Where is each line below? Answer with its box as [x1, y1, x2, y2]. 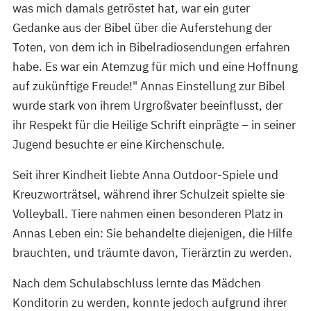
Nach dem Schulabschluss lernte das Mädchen [12, 276, 261, 291]
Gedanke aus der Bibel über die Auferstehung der [12, 20, 272, 35]
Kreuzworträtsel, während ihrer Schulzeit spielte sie [12, 187, 285, 202]
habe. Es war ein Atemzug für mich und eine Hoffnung [12, 59, 298, 74]
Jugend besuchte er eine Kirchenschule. [12, 137, 225, 152]
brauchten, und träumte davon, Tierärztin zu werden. [12, 245, 292, 260]
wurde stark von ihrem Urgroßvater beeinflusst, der [12, 98, 283, 113]
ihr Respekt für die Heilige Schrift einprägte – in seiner [12, 117, 296, 133]
